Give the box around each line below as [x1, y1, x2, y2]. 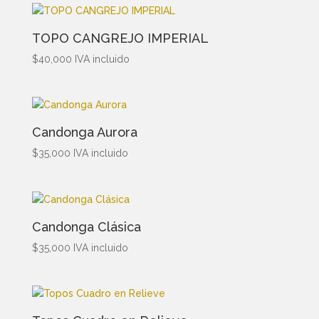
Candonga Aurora [31, 125, 137, 140]
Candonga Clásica [31, 219, 141, 234]
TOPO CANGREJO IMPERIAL [31, 31, 209, 46]
